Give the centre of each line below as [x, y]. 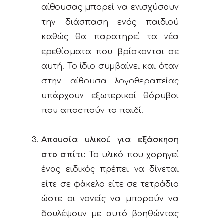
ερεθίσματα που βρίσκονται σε [110, 52]
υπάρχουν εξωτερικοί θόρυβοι [110, 96]
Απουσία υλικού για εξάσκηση [110, 140]
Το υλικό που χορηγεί [132, 155]
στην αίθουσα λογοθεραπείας [110, 81]
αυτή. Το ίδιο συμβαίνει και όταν [110, 67]
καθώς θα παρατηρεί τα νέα [110, 37]
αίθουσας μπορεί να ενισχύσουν [110, 8]
